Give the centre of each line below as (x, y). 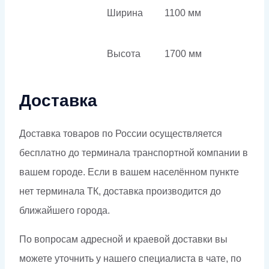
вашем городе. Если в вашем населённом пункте (129, 172)
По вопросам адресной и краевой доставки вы (123, 240)
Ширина (125, 13)
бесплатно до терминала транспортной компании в (134, 153)
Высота (124, 53)
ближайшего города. (65, 211)
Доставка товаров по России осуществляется (121, 134)
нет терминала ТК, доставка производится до (120, 192)
